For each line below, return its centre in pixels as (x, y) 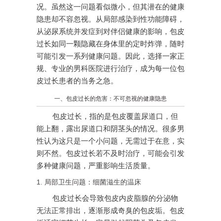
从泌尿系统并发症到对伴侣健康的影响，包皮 (110, 32)
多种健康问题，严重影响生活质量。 (96, 166)
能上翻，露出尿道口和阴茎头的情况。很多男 (110, 129)
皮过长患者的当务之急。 (77, 81)
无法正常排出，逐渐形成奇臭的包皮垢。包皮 (110, 211)
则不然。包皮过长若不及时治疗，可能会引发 (110, 154)
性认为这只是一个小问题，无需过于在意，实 (110, 141)
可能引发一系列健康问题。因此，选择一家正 (110, 56)
